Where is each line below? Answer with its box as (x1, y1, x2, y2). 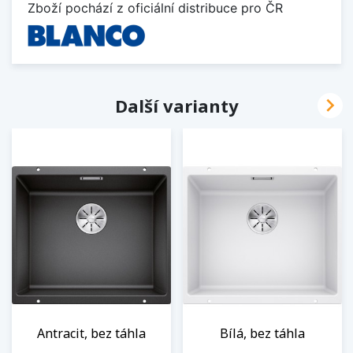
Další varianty (114, 94, 239, 118)
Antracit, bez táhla (37, 324, 146, 342)
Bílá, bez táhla (220, 324, 305, 342)
